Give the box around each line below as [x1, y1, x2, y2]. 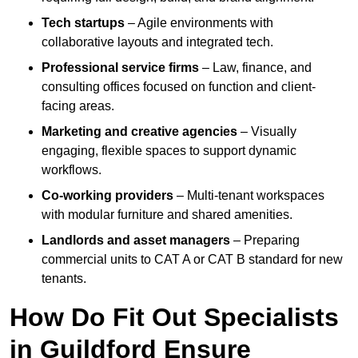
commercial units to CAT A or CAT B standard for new [42, 253, 343, 267]
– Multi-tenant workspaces [173, 189, 324, 203]
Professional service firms [42, 61, 199, 75]
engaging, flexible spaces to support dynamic [42, 144, 296, 158]
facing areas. [42, 99, 114, 113]
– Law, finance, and [199, 61, 312, 75]
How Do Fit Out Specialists [10, 303, 339, 332]
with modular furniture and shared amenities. [42, 208, 292, 222]
